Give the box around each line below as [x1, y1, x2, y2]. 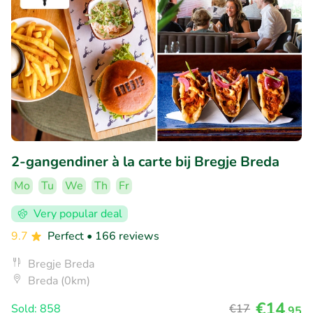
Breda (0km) [28, 272, 90, 289]
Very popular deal [34, 205, 122, 221]
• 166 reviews [87, 228, 159, 244]
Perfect [48, 228, 87, 244]
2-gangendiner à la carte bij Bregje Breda [11, 152, 279, 171]
